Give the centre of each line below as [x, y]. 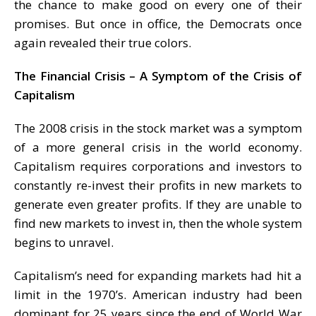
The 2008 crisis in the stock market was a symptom [158, 128]
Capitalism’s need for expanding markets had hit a [158, 275]
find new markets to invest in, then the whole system [158, 223]
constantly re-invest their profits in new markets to [158, 185]
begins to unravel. [64, 242]
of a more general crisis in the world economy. [158, 147]
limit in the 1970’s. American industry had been [158, 294]
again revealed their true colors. [103, 42]
